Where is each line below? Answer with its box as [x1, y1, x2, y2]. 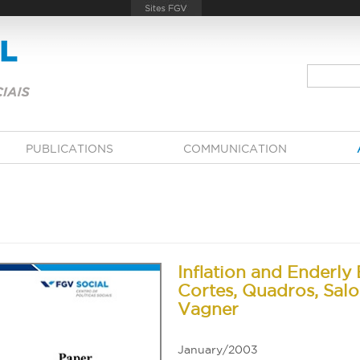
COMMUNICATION [182, 142, 287, 155]
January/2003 [177, 342, 258, 356]
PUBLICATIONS [25, 142, 113, 155]
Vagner [177, 300, 239, 318]
